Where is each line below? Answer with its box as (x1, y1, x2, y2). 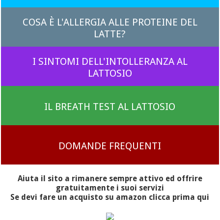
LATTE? (94, 28, 126, 40)
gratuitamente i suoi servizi (55, 183, 164, 192)
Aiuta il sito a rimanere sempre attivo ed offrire (17, 174, 202, 183)
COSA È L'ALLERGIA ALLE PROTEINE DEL (22, 16, 197, 28)
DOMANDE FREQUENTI (58, 140, 162, 152)
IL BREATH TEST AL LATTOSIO (44, 101, 176, 112)
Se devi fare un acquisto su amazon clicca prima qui (10, 192, 210, 202)
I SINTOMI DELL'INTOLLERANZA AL (32, 55, 188, 67)
